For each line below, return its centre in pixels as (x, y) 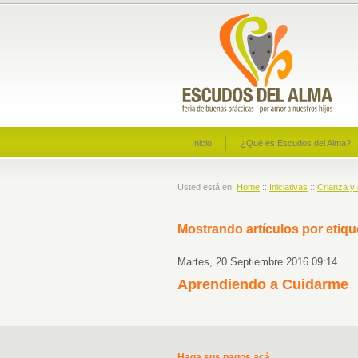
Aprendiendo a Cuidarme (263, 284)
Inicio (202, 143)
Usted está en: (207, 187)
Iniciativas (288, 187)
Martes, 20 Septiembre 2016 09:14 (257, 262)
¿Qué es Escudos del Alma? (296, 143)
